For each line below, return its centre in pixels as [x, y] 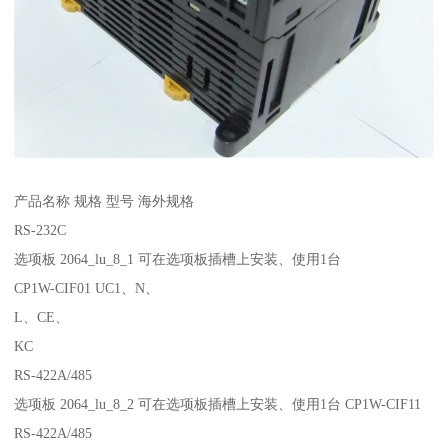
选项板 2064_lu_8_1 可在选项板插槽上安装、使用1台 [180, 258]
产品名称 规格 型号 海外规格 [104, 200]
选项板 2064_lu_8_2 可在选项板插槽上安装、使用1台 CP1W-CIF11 [218, 403]
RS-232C [42, 229]
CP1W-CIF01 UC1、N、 [89, 287]
